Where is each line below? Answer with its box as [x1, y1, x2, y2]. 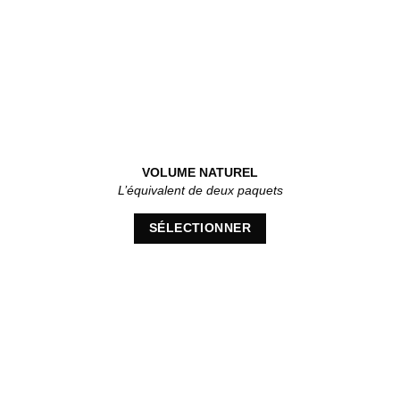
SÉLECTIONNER [149, 221, 251, 236]
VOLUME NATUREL [142, 165, 258, 179]
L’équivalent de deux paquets [117, 184, 283, 198]
